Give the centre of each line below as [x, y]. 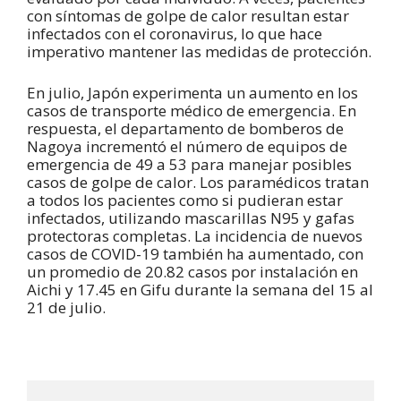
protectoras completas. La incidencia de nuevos [195, 235]
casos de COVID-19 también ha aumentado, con [195, 253]
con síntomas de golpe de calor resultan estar [188, 16]
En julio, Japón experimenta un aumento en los [192, 92]
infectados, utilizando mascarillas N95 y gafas [191, 218]
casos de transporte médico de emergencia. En [192, 110]
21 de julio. [66, 307]
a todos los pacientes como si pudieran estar [185, 200]
